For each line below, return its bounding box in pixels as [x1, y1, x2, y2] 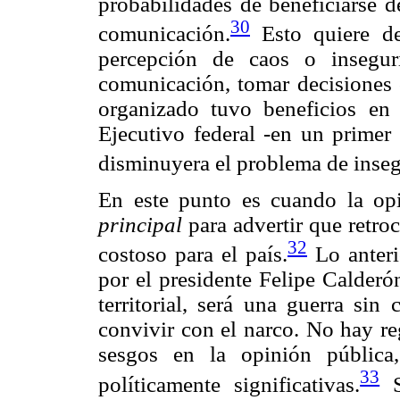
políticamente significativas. [98, 371, 361, 396]
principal [98, 212, 182, 237]
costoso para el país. [98, 242, 287, 267]
